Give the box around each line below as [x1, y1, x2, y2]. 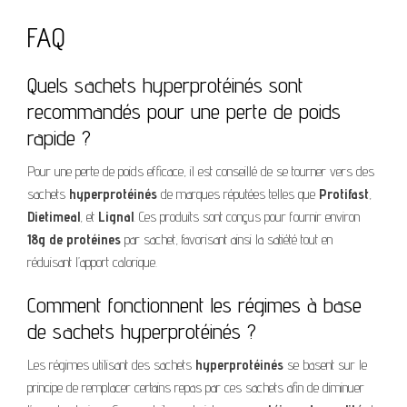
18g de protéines [27, 230, 121, 248]
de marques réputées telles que [157, 184, 319, 203]
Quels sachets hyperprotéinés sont [27, 71, 303, 98]
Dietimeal [27, 207, 80, 225]
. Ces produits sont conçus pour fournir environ [134, 207, 360, 225]
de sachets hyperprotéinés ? [27, 317, 256, 344]
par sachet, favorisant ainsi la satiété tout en [121, 230, 333, 248]
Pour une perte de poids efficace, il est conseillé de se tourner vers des [27, 162, 374, 180]
